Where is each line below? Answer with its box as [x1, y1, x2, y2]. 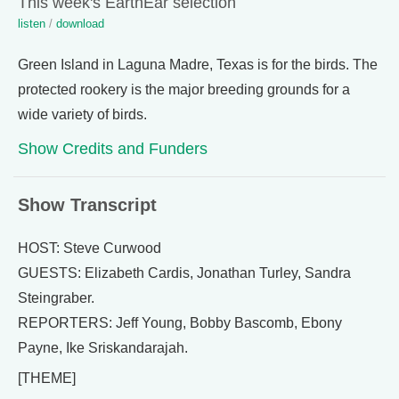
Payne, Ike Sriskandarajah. [18, 340, 188, 355]
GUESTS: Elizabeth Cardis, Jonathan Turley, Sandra [18, 265, 351, 281]
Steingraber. [18, 290, 94, 305]
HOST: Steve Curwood [18, 240, 161, 256]
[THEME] [18, 370, 76, 386]
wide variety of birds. [18, 107, 147, 122]
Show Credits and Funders [18, 139, 208, 158]
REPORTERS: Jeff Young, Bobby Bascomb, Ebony [18, 315, 342, 330]
